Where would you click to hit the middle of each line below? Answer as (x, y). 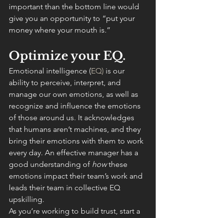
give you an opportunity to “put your (73, 18)
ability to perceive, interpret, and (66, 82)
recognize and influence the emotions (76, 106)
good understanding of (50, 164)
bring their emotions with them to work (77, 141)
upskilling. (27, 199)
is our (115, 71)
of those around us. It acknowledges (73, 118)
